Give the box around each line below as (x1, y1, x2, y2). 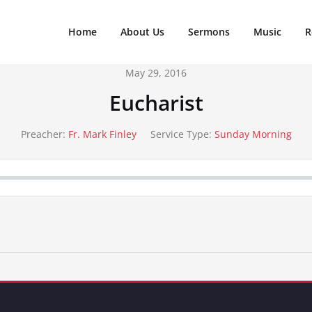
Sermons (188, 25, 230, 38)
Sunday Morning (214, 127, 292, 141)
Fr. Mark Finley (68, 127, 136, 141)
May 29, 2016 (125, 66, 187, 79)
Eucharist (109, 88, 203, 117)
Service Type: (150, 127, 212, 141)
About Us (120, 25, 164, 38)
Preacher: (20, 127, 65, 141)
